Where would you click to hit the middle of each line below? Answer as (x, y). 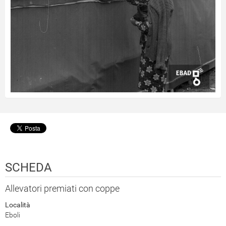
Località (18, 205)
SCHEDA (29, 167)
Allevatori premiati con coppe (62, 188)
